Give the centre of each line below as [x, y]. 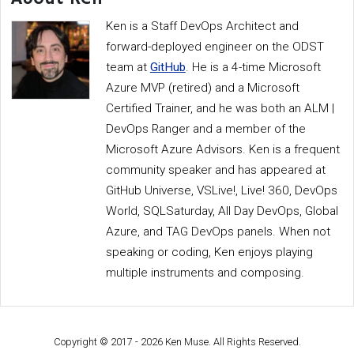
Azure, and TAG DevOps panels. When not [218, 232]
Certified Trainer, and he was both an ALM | [220, 109]
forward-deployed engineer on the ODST [215, 47]
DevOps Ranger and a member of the [205, 129]
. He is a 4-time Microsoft [253, 68]
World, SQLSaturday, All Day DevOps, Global [222, 211]
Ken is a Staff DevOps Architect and [202, 26]
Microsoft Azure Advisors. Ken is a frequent [222, 150]
